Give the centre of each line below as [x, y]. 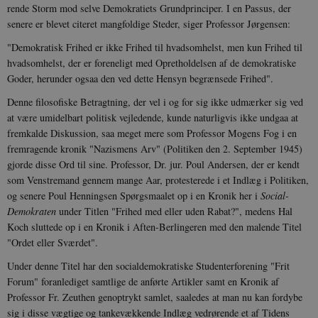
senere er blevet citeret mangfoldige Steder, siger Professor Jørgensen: [149, 23]
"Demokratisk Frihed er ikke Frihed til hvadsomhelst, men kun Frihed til [155, 47]
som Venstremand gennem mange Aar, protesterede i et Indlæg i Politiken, [158, 180]
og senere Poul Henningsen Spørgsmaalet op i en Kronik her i [134, 195]
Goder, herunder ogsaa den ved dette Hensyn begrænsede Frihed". [140, 78]
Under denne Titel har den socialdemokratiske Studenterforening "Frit [148, 265]
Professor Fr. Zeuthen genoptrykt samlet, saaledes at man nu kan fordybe [155, 297]
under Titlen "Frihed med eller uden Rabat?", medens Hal [174, 211]
